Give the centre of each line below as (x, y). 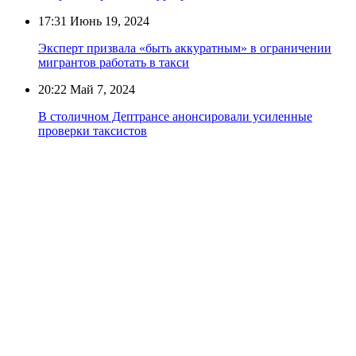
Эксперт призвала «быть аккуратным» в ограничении (185, 48)
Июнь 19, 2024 (108, 21)
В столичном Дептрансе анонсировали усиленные (175, 116)
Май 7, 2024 (101, 89)
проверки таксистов (93, 130)
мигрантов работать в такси (114, 62)
